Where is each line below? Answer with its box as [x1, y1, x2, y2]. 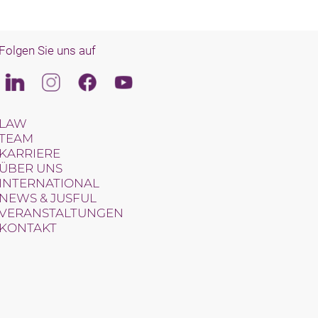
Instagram [44, 73, 97, 87]
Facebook [80, 73, 131, 87]
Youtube [116, 73, 159, 87]
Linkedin [8, 73, 53, 87]
